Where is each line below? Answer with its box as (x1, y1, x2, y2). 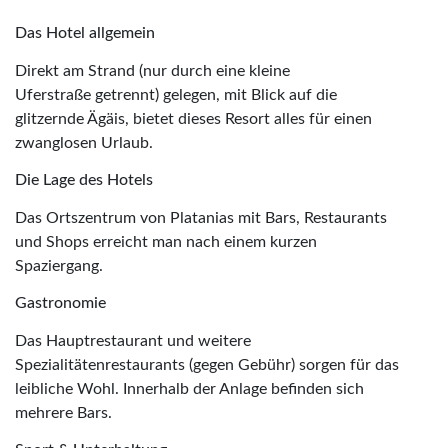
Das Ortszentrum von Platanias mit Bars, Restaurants (15, 209, 387, 226)
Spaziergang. (15, 257, 103, 274)
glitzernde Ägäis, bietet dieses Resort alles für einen (15, 110, 372, 127)
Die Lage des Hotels (15, 171, 153, 188)
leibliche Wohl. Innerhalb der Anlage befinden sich (15, 380, 364, 397)
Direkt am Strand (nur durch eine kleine (15, 62, 290, 79)
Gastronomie (15, 294, 106, 311)
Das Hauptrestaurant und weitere (15, 332, 251, 349)
